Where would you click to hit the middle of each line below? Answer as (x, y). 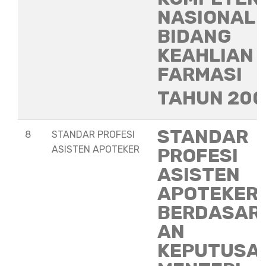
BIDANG (194, 36)
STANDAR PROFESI (93, 134)
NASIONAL (206, 17)
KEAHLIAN (205, 55)
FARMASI (200, 74)
